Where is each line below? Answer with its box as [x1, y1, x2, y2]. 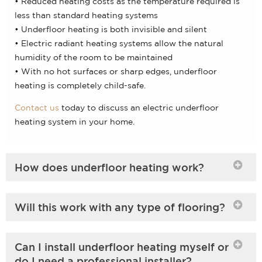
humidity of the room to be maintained [15, 52, 173, 62]
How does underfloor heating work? [15, 161, 204, 173]
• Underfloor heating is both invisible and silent [15, 24, 207, 34]
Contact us [15, 103, 59, 113]
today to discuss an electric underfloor [59, 103, 219, 113]
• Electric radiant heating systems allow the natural [15, 38, 223, 48]
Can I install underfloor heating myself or [15, 240, 229, 253]
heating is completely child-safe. [15, 80, 146, 90]
